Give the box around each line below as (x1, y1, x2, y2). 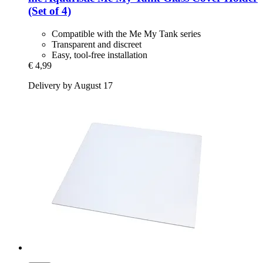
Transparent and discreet (52, 39, 141, 49)
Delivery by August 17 (28, 80, 113, 90)
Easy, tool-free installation (52, 49, 147, 60)
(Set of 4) (28, 4, 71, 17)
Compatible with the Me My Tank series (52, 28, 201, 39)
